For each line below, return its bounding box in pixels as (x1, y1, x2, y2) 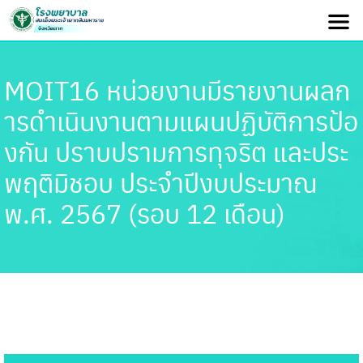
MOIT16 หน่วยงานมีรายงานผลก (4, 71, 351, 108)
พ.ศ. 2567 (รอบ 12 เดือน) (4, 194, 286, 231)
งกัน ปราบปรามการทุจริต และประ (4, 133, 349, 169)
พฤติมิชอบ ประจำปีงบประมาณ (4, 164, 318, 200)
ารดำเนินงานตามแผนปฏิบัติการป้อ (4, 102, 359, 139)
